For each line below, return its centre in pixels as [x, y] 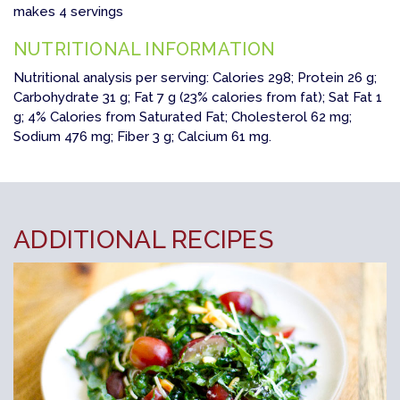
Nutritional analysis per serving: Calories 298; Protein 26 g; [195, 78]
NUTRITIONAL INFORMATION [145, 50]
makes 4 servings [68, 12]
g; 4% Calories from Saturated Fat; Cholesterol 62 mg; [183, 117]
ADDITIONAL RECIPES [144, 240]
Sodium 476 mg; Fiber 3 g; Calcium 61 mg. [142, 137]
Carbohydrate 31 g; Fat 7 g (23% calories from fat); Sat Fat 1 [198, 98]
